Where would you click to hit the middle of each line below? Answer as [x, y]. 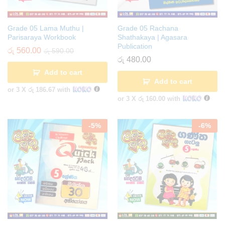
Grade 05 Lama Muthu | [46, 28]
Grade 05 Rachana [148, 28]
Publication [135, 46]
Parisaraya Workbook [42, 37]
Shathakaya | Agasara [152, 37]
